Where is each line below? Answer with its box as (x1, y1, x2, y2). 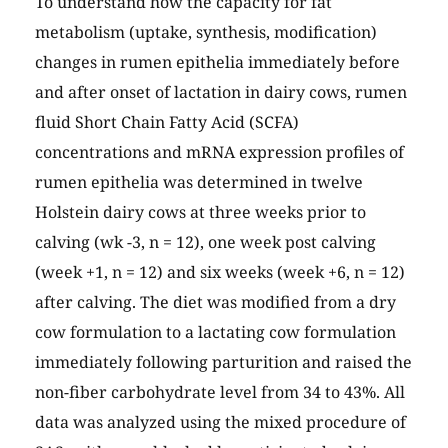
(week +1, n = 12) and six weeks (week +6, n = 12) (35, 261, 405, 284)
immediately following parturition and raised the (35, 351, 412, 374)
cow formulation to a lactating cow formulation (35, 321, 396, 344)
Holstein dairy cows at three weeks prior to (35, 201, 366, 224)
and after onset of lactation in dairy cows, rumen (35, 81, 407, 104)
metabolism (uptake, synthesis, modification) (35, 21, 377, 44)
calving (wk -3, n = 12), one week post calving (35, 231, 376, 254)
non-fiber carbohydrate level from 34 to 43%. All (35, 381, 405, 404)
